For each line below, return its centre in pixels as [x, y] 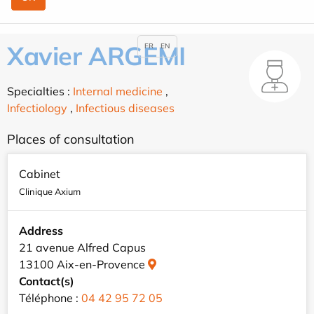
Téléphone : [50, 298]
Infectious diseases [125, 108]
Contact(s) [47, 281]
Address [41, 231]
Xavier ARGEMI [96, 56]
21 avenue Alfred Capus [82, 248]
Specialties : [40, 91]
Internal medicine [118, 91]
